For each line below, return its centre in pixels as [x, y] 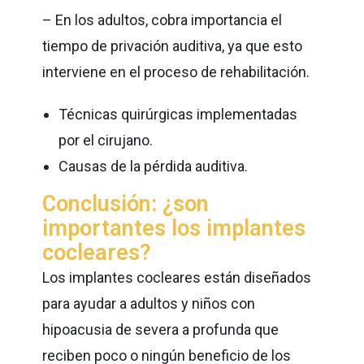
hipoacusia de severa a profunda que [161, 329]
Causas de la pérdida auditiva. [155, 166]
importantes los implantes [174, 228]
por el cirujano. [109, 140]
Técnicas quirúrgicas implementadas [178, 114]
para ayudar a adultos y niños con [149, 303]
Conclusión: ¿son [126, 204]
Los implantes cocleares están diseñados [177, 277]
